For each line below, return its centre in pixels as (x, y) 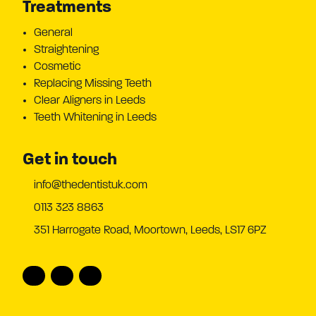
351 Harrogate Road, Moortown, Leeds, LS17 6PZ (150, 231)
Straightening (66, 50)
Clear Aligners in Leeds (90, 101)
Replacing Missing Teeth (93, 84)
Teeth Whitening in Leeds (95, 118)
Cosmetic (57, 67)
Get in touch (70, 160)
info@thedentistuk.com (91, 186)
